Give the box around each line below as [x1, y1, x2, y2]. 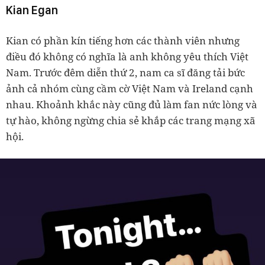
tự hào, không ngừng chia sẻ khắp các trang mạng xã [6, 113, 256, 127]
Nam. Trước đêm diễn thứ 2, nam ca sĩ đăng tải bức [6, 65, 245, 79]
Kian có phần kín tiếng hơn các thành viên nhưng [6, 33, 240, 47]
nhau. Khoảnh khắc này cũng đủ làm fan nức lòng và [6, 97, 257, 111]
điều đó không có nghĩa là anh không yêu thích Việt [6, 49, 248, 63]
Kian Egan [6, 2, 58, 17]
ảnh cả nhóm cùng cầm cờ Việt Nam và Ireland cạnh [6, 81, 253, 95]
